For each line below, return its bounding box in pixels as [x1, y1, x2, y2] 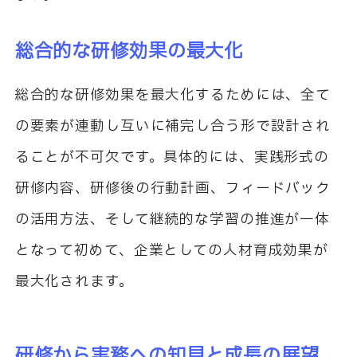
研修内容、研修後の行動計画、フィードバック [14, 177, 331, 199]
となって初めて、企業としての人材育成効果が [14, 239, 329, 261]
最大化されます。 [14, 270, 134, 292]
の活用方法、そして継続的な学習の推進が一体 [14, 208, 331, 230]
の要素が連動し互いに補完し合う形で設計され [14, 115, 331, 137]
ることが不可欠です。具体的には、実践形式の [14, 146, 330, 168]
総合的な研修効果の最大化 [14, 37, 244, 66]
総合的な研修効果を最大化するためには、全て [14, 84, 331, 106]
